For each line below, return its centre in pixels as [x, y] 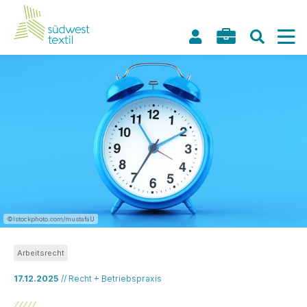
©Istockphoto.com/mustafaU [51, 219]
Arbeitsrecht [41, 253]
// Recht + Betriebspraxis [111, 279]
